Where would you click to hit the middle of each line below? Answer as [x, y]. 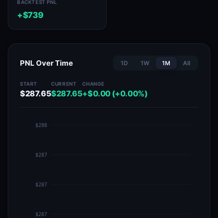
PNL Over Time [46, 63]
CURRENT [64, 84]
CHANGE [94, 84]
